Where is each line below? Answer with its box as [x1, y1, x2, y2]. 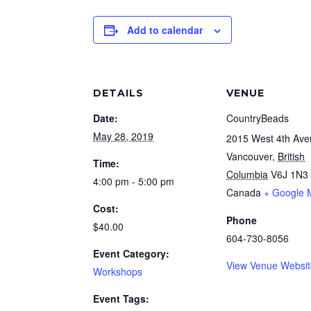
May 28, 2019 [93, 129, 154, 143]
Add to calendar [127, 23, 203, 37]
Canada [226, 185, 262, 199]
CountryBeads [226, 111, 289, 125]
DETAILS [93, 87, 144, 99]
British [278, 149, 305, 163]
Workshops [93, 264, 143, 278]
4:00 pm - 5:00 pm [93, 174, 175, 188]
